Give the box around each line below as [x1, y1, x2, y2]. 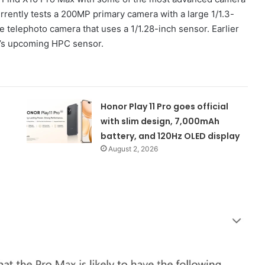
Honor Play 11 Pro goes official [101, 101, 229, 113]
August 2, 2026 [108, 144, 159, 154]
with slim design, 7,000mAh [101, 115, 220, 128]
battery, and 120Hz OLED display [101, 130, 240, 143]
